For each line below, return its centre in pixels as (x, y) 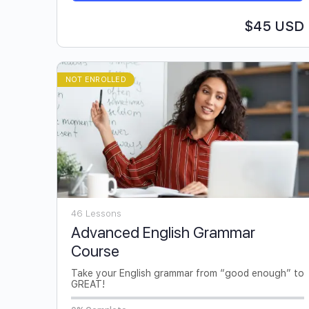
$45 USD (274, 27)
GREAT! (88, 284)
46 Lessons (96, 213)
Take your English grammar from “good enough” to (188, 273)
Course (95, 251)
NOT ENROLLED (96, 80)
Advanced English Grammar (163, 232)
